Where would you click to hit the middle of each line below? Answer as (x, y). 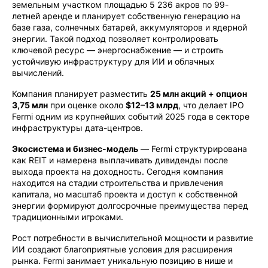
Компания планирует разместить (81, 94)
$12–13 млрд (152, 105)
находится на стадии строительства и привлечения (118, 183)
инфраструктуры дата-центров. (77, 128)
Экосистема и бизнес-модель (75, 149)
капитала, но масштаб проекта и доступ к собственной (125, 194)
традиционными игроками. (68, 217)
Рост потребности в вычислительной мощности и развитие (133, 238)
